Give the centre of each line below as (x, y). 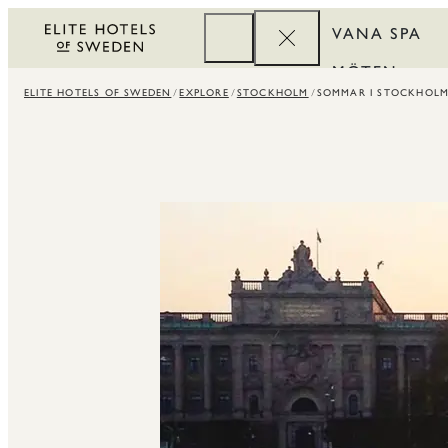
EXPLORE (204, 92)
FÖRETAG (373, 109)
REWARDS (376, 147)
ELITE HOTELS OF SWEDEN (98, 92)
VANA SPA (377, 33)
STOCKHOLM (272, 92)
